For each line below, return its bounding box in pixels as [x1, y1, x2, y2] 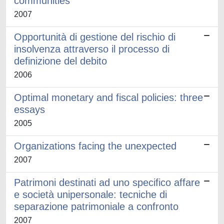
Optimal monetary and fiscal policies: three [14, 92, 203, 103]
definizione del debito [14, 55, 107, 66]
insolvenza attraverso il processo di [14, 43, 169, 54]
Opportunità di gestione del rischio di [14, 31, 175, 42]
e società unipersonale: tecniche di [14, 189, 167, 200]
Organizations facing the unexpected [14, 140, 176, 151]
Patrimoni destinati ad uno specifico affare [14, 177, 200, 188]
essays [14, 104, 45, 115]
